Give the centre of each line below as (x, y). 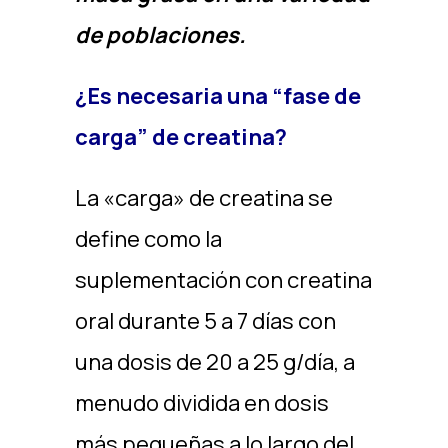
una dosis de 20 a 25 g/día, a (214, 362)
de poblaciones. (160, 35)
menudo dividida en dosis (201, 403)
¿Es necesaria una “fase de (217, 96)
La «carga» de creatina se (203, 198)
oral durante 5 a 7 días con (205, 321)
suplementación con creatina (223, 280)
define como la (148, 239)
